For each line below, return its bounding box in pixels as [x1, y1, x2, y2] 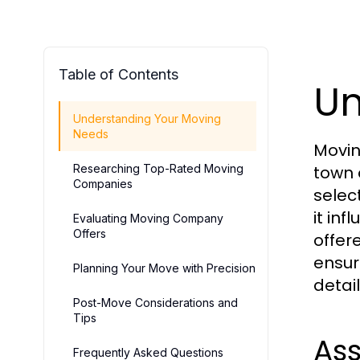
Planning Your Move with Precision [73, 261, 256, 275]
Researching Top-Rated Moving [73, 162, 243, 175]
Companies [73, 177, 133, 190]
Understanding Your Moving [73, 112, 221, 125]
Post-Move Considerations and [73, 296, 238, 309]
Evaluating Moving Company [73, 211, 223, 225]
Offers [73, 227, 106, 240]
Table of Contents [59, 66, 178, 83]
